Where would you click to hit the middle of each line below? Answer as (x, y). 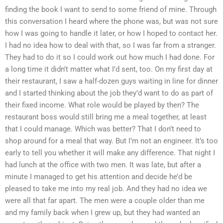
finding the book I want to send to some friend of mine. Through (111, 9)
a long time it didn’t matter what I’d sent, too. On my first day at (109, 69)
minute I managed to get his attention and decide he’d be (99, 176)
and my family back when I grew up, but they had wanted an (103, 212)
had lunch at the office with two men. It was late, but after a (103, 165)
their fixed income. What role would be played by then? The (102, 105)
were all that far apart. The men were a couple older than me (105, 200)
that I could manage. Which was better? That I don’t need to (103, 129)
